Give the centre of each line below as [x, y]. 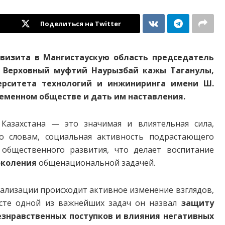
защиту [197, 203]
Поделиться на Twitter [80, 24]
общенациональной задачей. [96, 163]
